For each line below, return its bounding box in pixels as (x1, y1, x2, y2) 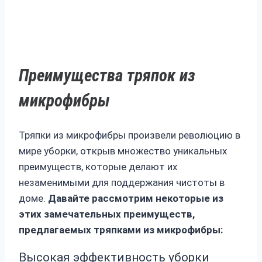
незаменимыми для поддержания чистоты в (19, 177, 225, 189)
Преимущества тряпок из (19, 65, 195, 86)
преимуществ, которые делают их (19, 161, 177, 173)
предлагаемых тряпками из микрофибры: (19, 224, 223, 236)
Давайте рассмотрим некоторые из (48, 192, 223, 205)
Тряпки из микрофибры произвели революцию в (19, 129, 240, 142)
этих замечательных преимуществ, (19, 208, 195, 220)
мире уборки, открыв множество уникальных (19, 145, 227, 157)
